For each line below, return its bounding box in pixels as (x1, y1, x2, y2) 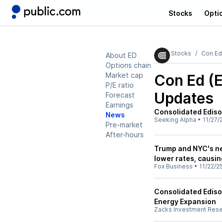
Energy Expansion (154, 197, 216, 206)
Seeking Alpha (154, 116, 196, 123)
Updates (154, 89, 214, 107)
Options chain (106, 61, 151, 69)
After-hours (106, 130, 144, 139)
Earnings (106, 101, 133, 109)
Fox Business (154, 163, 193, 170)
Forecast (106, 91, 135, 99)
